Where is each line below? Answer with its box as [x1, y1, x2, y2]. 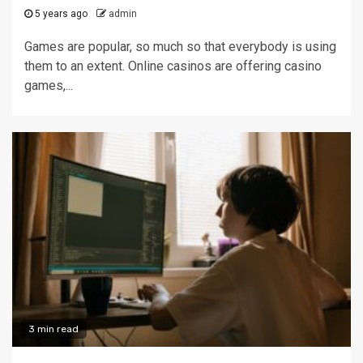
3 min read [28, 322, 79, 335]
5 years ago [32, 7, 88, 19]
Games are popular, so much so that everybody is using [24, 38, 336, 54]
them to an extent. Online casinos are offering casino [24, 58, 322, 74]
